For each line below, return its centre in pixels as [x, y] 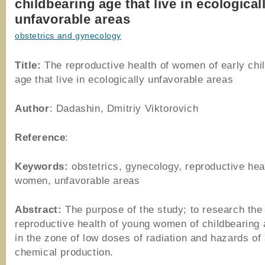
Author [32, 108]
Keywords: [42, 166]
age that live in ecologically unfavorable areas [124, 79]
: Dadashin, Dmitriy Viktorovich [124, 108]
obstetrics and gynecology [68, 36]
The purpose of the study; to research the [162, 209]
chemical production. [64, 252]
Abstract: [38, 209]
